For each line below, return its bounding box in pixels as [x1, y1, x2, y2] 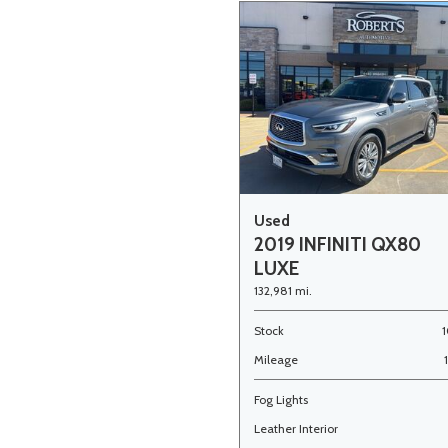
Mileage [254, 352, 298, 367]
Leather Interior [254, 421, 338, 436]
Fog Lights [254, 392, 308, 407]
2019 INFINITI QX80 [254, 233, 421, 256]
